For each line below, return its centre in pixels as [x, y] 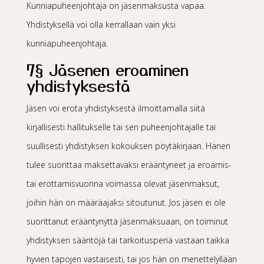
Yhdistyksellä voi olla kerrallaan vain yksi [101, 24]
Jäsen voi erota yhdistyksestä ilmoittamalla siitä [115, 108]
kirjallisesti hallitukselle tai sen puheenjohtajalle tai [121, 127]
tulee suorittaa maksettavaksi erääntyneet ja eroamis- [129, 165]
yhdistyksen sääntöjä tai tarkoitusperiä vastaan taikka [128, 240]
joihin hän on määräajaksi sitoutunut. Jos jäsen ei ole [126, 202]
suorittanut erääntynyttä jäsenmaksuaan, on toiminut [127, 221]
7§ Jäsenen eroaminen [107, 69]
